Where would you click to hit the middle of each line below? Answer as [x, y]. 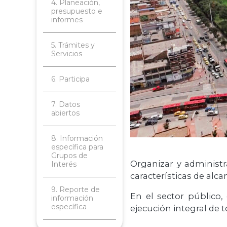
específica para [77, 147]
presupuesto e [77, 11]
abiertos [65, 113]
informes [67, 20]
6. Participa [70, 79]
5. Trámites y [73, 45]
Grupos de [69, 156]
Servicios [67, 54]
